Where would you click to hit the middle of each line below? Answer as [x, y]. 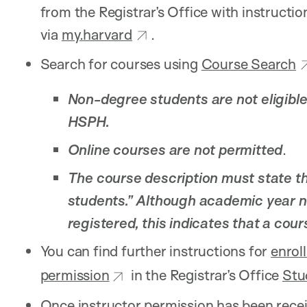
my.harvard [97, 34]
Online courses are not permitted [175, 150]
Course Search [249, 63]
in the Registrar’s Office [205, 275]
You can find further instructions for [156, 251]
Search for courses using [121, 63]
